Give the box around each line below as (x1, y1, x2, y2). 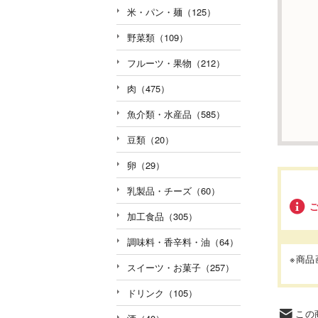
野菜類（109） (127, 30, 188, 44)
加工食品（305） (127, 209, 197, 223)
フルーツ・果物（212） (127, 55, 225, 70)
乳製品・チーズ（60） (127, 183, 220, 197)
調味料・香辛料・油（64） (127, 234, 238, 248)
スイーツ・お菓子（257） (127, 260, 234, 274)
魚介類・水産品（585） (127, 106, 225, 121)
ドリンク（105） (127, 285, 197, 300)
